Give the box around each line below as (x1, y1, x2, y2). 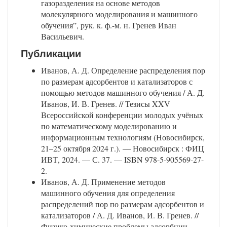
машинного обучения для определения (41, 187, 175, 199)
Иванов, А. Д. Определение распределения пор (41, 65, 205, 76)
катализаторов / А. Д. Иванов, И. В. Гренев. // (41, 210, 199, 221)
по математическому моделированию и (41, 121, 177, 132)
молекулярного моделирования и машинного (41, 9, 198, 20)
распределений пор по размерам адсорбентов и (41, 199, 204, 210)
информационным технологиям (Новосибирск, (41, 132, 205, 143)
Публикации (21, 48, 81, 60)
